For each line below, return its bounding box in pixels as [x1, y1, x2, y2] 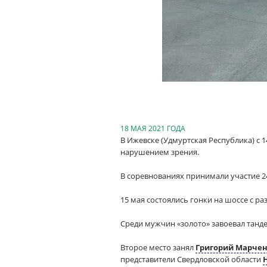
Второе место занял [120, 242, 195, 253]
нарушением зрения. [120, 147, 199, 157]
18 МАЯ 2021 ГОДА [120, 123, 185, 133]
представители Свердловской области [120, 254, 263, 265]
